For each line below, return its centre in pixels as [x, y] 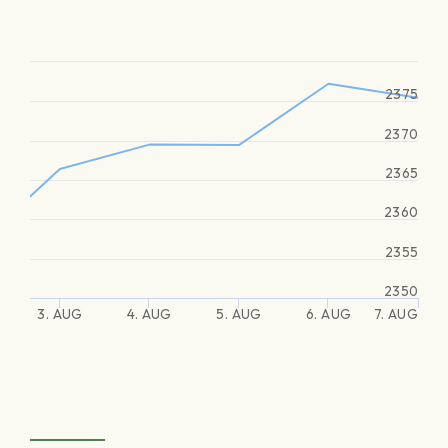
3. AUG [60, 314]
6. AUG [328, 314]
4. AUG [149, 314]
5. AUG [239, 314]
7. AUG [395, 314]
